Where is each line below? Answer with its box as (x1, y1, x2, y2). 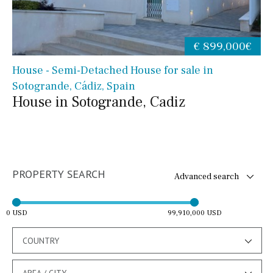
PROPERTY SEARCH (12, 166, 105, 181)
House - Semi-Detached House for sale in (12, 63, 213, 77)
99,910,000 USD (167, 208, 222, 218)
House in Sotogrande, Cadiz (12, 92, 185, 112)
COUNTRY (23, 235, 59, 246)
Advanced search (174, 171, 239, 182)
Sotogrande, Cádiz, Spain (12, 79, 135, 93)
